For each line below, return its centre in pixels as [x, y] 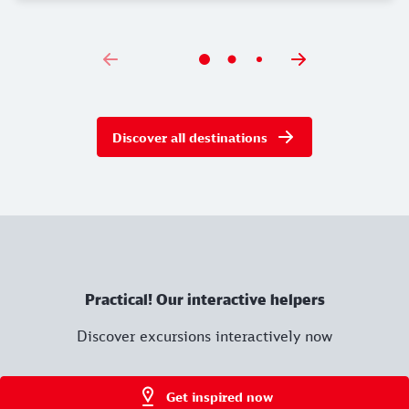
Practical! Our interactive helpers [204, 300]
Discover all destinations [190, 137]
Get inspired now [219, 396]
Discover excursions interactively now [204, 336]
